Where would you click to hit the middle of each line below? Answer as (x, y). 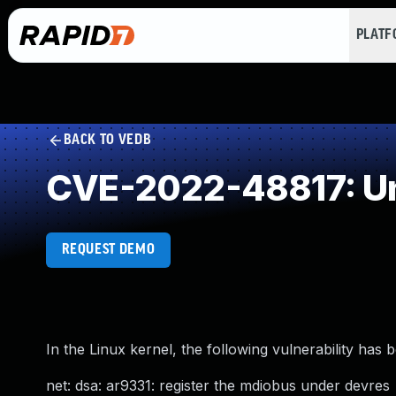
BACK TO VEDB (107, 140)
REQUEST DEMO (108, 250)
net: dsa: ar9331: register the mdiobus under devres (218, 385)
